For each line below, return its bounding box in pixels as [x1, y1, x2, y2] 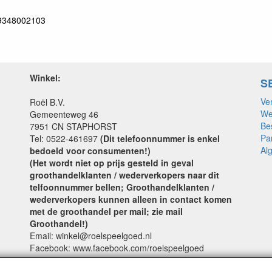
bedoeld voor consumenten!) [30, 144, 151, 157]
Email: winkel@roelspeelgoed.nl [30, 229, 152, 242]
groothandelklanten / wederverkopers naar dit [30, 169, 219, 181]
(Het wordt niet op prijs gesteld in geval [30, 157, 194, 169]
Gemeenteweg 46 [30, 108, 98, 120]
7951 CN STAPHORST [30, 120, 117, 132]
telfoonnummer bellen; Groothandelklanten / [30, 181, 214, 193]
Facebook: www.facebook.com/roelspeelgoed [30, 242, 204, 254]
